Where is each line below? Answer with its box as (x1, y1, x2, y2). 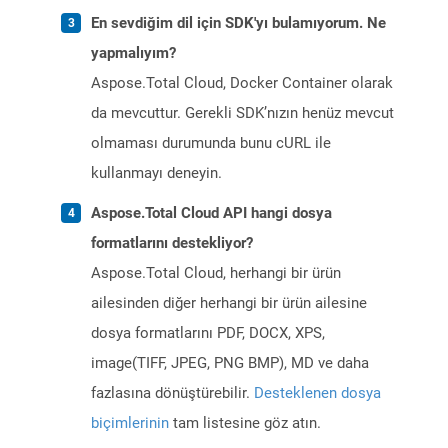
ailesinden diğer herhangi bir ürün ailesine (91, 294, 367, 313)
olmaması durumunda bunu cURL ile (91, 134, 331, 153)
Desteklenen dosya (254, 384, 381, 403)
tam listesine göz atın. (169, 414, 321, 433)
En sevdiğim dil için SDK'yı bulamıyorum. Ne (91, 14, 386, 33)
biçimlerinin (91, 414, 169, 433)
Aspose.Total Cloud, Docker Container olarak (91, 74, 393, 93)
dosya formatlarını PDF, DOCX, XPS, (91, 324, 325, 343)
